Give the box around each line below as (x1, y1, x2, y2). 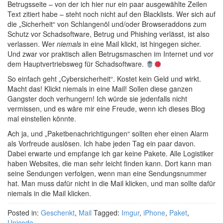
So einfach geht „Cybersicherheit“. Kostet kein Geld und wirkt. (7, 74, 201, 84)
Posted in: (7, 208, 41, 218)
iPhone (143, 208, 165, 218)
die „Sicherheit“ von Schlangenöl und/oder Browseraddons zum (7, 19, 207, 29)
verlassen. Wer (7, 39, 57, 49)
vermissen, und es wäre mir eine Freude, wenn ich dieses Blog (7, 104, 205, 114)
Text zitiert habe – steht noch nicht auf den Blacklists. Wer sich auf (7, 9, 216, 19)
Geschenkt (41, 208, 75, 218)
